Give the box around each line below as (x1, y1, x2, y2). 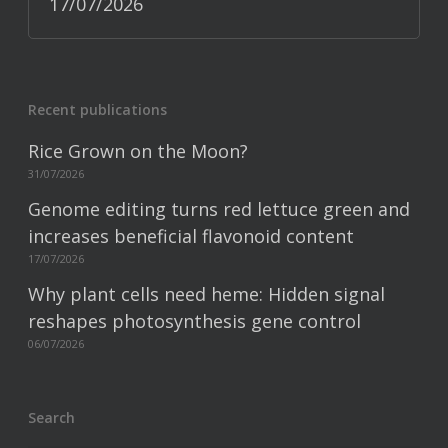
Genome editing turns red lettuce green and (28, 197, 410, 221)
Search (28, 408, 75, 427)
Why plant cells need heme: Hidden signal (28, 282, 385, 306)
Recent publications (28, 100, 167, 119)
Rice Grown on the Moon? (28, 139, 248, 163)
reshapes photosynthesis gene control (28, 309, 361, 333)
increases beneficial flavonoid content (28, 224, 354, 248)
